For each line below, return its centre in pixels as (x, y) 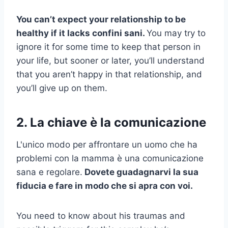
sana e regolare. (49, 172)
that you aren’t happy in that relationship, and (109, 75)
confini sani (117, 33)
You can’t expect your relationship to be (101, 20)
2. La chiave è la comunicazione (111, 123)
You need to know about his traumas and (101, 216)
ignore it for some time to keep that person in (108, 47)
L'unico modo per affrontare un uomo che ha (107, 145)
